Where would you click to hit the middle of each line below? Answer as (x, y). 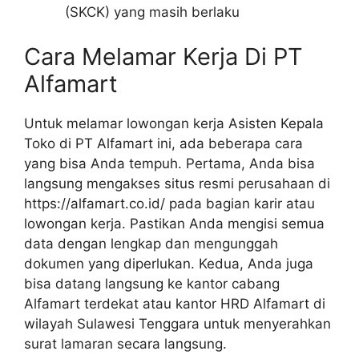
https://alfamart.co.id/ (95, 203)
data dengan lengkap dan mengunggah (151, 243)
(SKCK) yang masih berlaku (152, 12)
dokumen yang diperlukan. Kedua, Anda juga (169, 263)
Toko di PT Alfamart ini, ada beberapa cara (163, 143)
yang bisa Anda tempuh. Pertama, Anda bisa (169, 163)
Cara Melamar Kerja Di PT (163, 56)
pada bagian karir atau (240, 203)
